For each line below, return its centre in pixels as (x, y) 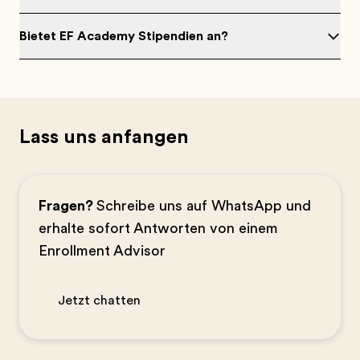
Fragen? (67, 206)
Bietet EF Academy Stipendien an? (124, 36)
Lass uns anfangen (104, 137)
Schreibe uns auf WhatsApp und (204, 206)
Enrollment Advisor (102, 251)
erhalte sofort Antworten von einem (158, 228)
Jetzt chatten (99, 301)
